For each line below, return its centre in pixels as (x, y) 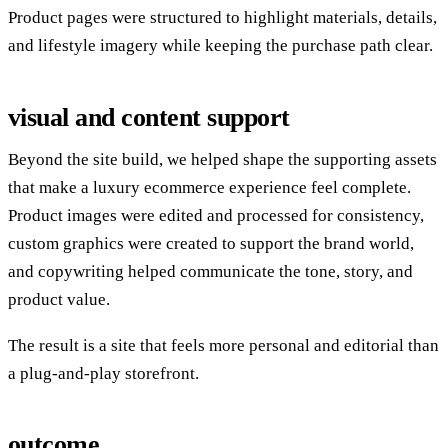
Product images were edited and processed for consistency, (216, 215)
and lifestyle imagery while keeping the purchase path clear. (220, 45)
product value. (59, 299)
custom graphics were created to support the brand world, (211, 243)
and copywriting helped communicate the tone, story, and (210, 271)
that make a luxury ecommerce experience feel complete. (209, 187)
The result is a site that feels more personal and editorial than (223, 345)
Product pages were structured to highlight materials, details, (222, 17)
